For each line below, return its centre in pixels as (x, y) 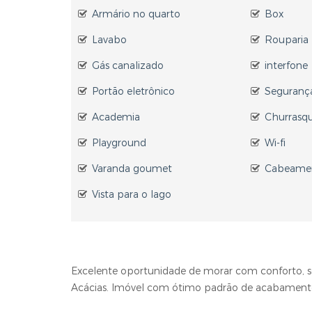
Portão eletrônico (133, 92)
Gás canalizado (128, 66)
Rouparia (287, 40)
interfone (287, 66)
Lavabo (109, 40)
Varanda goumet (132, 169)
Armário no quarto (136, 14)
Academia (116, 117)
